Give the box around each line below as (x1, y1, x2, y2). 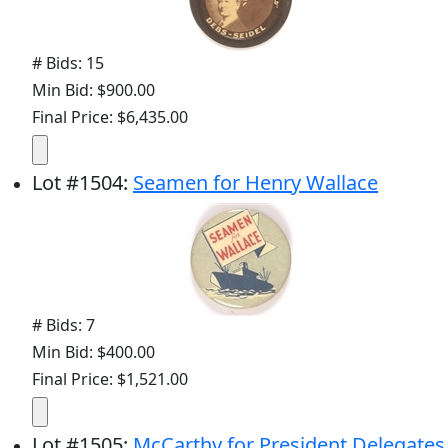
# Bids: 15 (32, 52, 104, 75)
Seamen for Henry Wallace (133, 169, 378, 197)
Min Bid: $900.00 (32, 79, 155, 102)
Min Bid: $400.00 (32, 341, 155, 364)
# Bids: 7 (32, 314, 95, 337)
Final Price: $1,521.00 (32, 368, 188, 391)
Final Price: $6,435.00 (32, 106, 188, 129)
